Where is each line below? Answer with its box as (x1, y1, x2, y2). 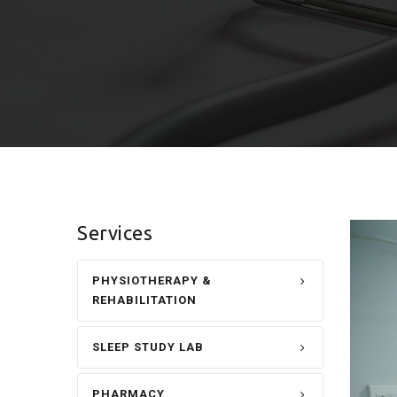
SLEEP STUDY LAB (92, 340, 204, 354)
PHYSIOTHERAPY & (92, 274, 212, 288)
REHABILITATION (92, 293, 197, 307)
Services (77, 222, 152, 245)
